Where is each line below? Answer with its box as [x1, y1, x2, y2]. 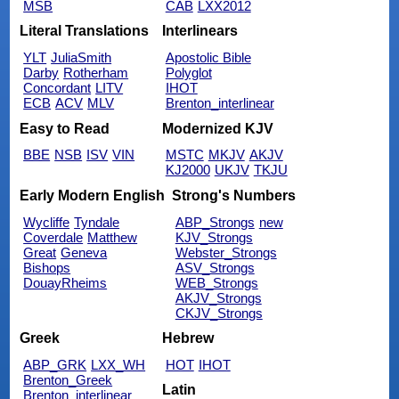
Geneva [61, 244, 108, 260]
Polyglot [165, 65, 212, 81]
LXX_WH [91, 356, 146, 372]
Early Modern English [20, 187, 166, 203]
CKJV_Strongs [175, 305, 263, 321]
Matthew [87, 229, 138, 245]
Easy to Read [20, 120, 110, 136]
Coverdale [23, 229, 84, 245]
